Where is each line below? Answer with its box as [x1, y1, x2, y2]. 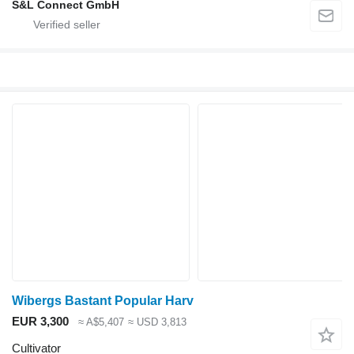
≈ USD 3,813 [127, 315, 186, 328]
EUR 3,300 [12, 314, 69, 328]
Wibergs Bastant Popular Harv [12, 293, 194, 307]
